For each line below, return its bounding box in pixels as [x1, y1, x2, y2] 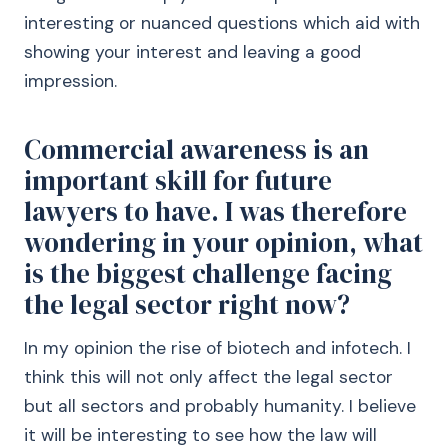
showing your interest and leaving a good [24, 41, 361, 63]
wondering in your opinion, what [24, 224, 423, 261]
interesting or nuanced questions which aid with [24, 12, 420, 34]
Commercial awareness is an [24, 131, 369, 168]
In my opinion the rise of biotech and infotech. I [24, 337, 411, 359]
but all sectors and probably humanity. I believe [24, 395, 416, 417]
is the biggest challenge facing [24, 255, 392, 292]
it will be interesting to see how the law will [24, 424, 377, 446]
